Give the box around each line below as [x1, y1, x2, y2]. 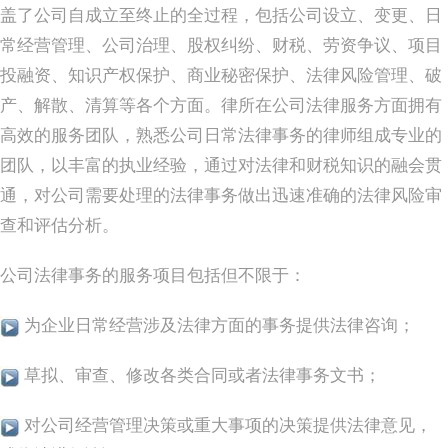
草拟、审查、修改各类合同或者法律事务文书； [20, 368, 381, 385]
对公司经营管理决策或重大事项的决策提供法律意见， [20, 418, 432, 435]
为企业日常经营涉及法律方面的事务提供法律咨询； [20, 318, 415, 335]
